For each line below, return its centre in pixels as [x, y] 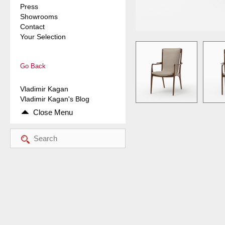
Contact [32, 27]
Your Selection [43, 37]
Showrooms [39, 17]
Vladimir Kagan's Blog [55, 99]
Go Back [33, 66]
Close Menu [53, 113]
